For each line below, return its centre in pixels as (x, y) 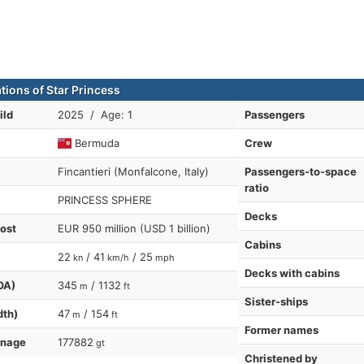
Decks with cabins (292, 273)
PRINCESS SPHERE (105, 200)
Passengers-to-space (300, 171)
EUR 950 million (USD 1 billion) (134, 228)
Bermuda (96, 143)
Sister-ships (276, 301)
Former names (281, 330)
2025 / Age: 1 (95, 115)
